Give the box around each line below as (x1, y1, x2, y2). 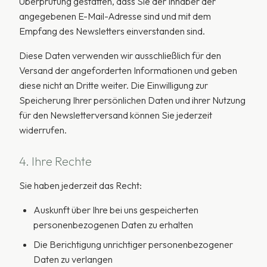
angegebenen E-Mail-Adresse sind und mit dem (19, 10, 211, 22)
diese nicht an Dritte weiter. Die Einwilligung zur (19, 79, 208, 91)
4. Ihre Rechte (19, 154, 92, 169)
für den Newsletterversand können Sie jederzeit (19, 109, 212, 121)
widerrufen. (19, 124, 67, 136)
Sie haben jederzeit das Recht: (19, 179, 142, 191)
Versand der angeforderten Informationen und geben (19, 64, 237, 76)
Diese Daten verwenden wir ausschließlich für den (19, 49, 221, 61)
